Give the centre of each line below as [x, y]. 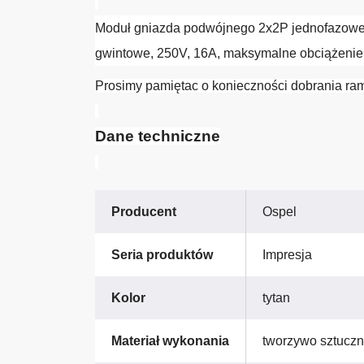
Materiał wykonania [170, 341]
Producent [144, 212]
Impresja [287, 255]
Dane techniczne [158, 136]
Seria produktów [162, 255]
